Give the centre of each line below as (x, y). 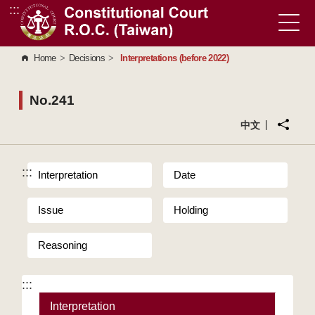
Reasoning (63, 245)
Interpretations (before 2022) (175, 58)
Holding (191, 210)
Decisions (86, 58)
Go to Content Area (60, 16)
